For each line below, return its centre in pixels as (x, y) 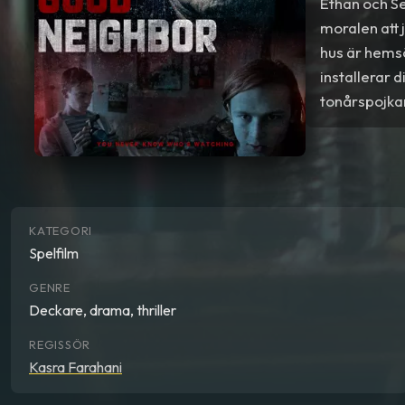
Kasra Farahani (75, 367)
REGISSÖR (60, 345)
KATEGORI (61, 231)
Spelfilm (54, 253)
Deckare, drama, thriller (103, 310)
